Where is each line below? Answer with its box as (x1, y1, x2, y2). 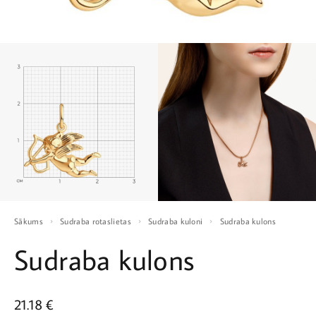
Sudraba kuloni (152, 216, 203, 226)
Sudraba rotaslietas (64, 216, 131, 226)
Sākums (18, 216, 43, 226)
